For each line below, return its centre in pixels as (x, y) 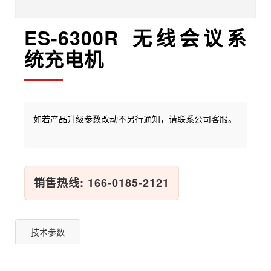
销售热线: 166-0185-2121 (102, 183)
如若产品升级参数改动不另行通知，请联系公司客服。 (135, 119)
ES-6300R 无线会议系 (135, 38)
